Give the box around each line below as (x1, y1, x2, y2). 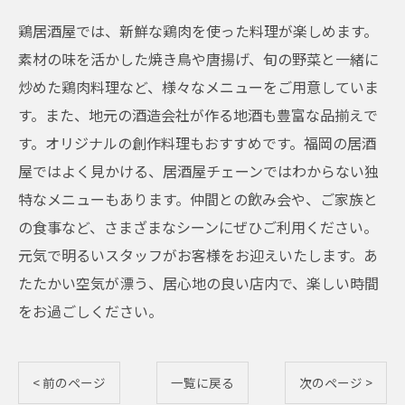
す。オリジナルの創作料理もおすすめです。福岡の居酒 (18, 132, 376, 154)
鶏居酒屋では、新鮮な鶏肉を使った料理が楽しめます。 (18, 20, 378, 42)
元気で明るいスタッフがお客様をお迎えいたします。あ (18, 244, 378, 266)
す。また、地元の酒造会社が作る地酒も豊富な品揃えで (18, 104, 378, 126)
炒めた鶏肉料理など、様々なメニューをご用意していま (18, 76, 379, 98)
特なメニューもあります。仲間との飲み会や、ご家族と (18, 188, 378, 210)
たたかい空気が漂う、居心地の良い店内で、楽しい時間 (18, 272, 379, 294)
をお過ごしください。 (18, 300, 163, 322)
